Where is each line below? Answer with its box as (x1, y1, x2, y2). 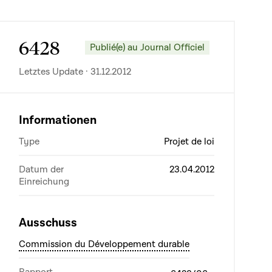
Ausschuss (19, 215, 77, 231)
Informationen (19, 112, 97, 128)
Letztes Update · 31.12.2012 (19, 66, 131, 78)
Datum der (19, 163, 64, 175)
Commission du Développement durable (19, 238, 189, 250)
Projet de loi (164, 135, 214, 148)
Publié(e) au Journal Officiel (90, 41, 205, 53)
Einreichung (19, 175, 69, 188)
